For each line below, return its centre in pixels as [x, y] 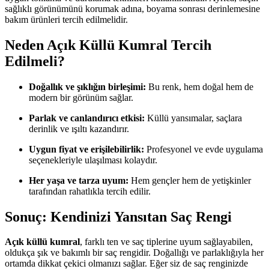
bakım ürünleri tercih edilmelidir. [66, 19]
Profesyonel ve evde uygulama [204, 149]
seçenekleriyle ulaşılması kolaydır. [93, 160]
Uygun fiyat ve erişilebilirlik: [86, 149]
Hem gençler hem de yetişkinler [190, 180]
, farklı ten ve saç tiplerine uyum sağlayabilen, [166, 242]
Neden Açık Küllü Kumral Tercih [108, 45]
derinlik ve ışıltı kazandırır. [79, 128]
